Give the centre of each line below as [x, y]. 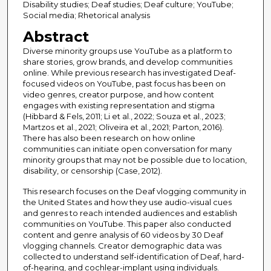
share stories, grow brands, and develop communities [127, 62]
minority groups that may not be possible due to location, [135, 160]
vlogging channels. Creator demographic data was [122, 246]
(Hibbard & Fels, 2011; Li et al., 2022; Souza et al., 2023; [124, 116]
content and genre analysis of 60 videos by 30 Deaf [123, 235]
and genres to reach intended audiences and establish [130, 213]
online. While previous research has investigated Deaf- [129, 73]
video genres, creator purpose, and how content [118, 95]
